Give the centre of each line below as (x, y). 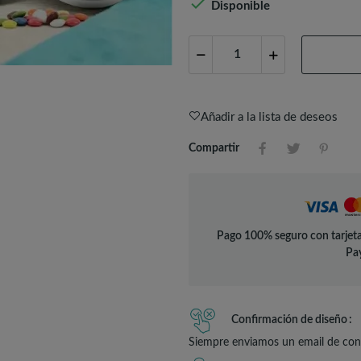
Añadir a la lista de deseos (269, 117)
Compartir (214, 148)
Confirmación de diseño (289, 320)
